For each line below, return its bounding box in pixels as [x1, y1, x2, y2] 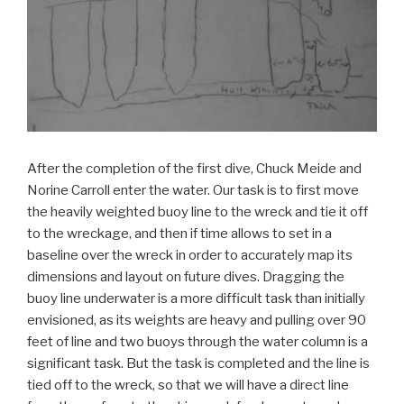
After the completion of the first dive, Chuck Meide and [27, 161, 362, 178]
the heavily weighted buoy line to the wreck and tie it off [27, 204, 368, 221]
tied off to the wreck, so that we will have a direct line [27, 377, 349, 394]
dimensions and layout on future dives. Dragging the [27, 269, 344, 286]
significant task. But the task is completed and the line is [27, 355, 370, 372]
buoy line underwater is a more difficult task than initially [27, 290, 365, 308]
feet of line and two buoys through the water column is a [27, 334, 368, 351]
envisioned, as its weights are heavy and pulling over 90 [27, 312, 366, 329]
